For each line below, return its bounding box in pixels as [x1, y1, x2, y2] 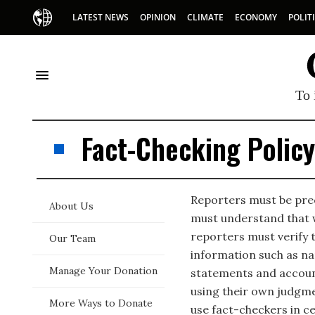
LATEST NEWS [72, 11, 129, 23]
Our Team [49, 232, 96, 245]
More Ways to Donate [49, 297, 153, 309]
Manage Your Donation [49, 264, 157, 277]
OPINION [140, 11, 176, 23]
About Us [49, 200, 94, 212]
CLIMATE [187, 11, 224, 23]
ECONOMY [235, 11, 277, 23]
